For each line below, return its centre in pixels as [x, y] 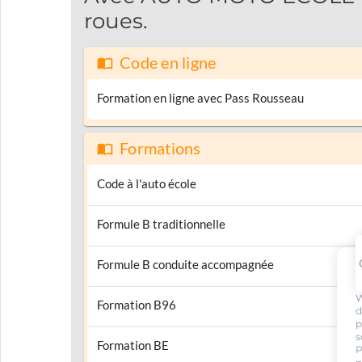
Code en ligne [168, 63]
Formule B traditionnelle [161, 224]
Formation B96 [137, 305]
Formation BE [133, 345]
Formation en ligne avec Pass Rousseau [200, 98]
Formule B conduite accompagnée [185, 264]
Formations [160, 148]
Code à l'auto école [147, 183]
